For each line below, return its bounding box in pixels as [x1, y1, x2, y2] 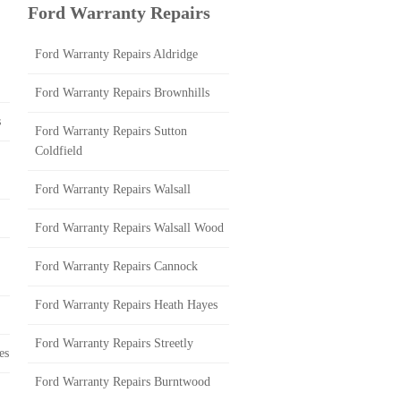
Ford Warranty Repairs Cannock [35, 260, 198, 273]
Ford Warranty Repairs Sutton [35, 124, 187, 138]
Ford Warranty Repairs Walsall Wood [35, 221, 224, 235]
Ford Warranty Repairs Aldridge [35, 47, 198, 61]
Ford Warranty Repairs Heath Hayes [35, 298, 218, 311]
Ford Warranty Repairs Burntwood [35, 375, 210, 388]
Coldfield [35, 144, 82, 158]
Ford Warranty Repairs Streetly [35, 337, 193, 350]
